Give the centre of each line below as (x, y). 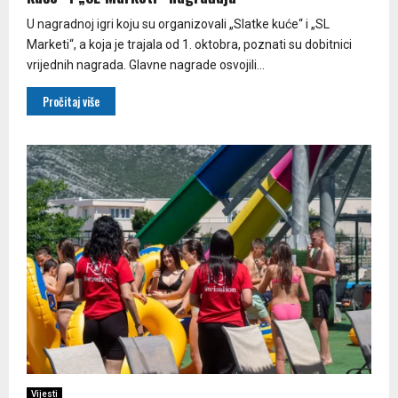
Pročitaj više (71, 101)
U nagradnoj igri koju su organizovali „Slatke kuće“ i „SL (178, 24)
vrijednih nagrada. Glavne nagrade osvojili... (146, 64)
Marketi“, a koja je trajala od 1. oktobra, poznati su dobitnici (189, 44)
